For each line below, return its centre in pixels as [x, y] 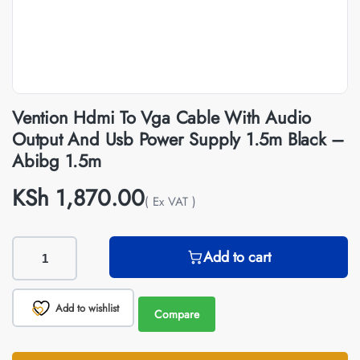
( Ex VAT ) [170, 202]
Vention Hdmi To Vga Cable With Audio [162, 117]
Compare [176, 314]
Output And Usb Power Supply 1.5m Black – [178, 139]
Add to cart [237, 257]
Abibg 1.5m [57, 161]
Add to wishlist [87, 308]
